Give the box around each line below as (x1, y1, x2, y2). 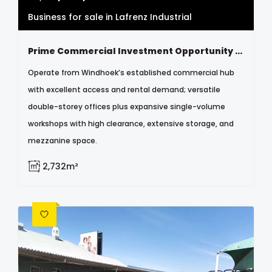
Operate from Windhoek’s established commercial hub (28, 67, 234, 78)
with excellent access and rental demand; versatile (28, 84, 220, 95)
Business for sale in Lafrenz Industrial (28, 11, 192, 24)
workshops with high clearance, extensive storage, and (28, 118, 234, 129)
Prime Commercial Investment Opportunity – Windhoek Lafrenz (235, 45, 242, 58)
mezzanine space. (28, 135, 97, 146)
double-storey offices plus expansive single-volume (28, 101, 225, 112)
